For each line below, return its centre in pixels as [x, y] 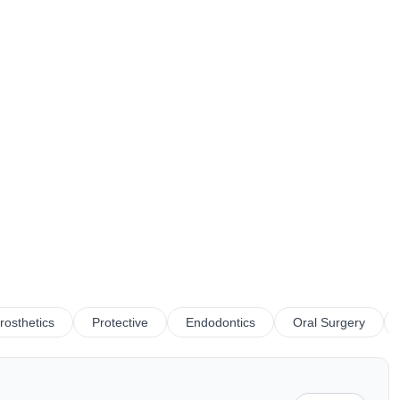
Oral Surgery [329, 322]
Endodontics [221, 322]
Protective [120, 322]
